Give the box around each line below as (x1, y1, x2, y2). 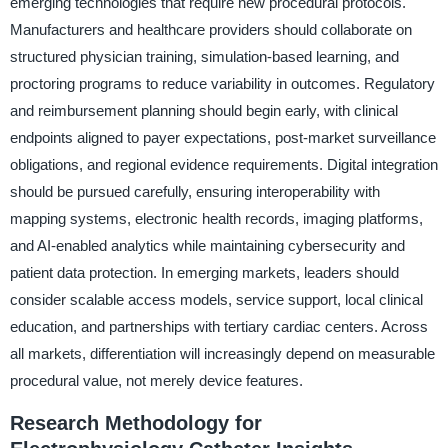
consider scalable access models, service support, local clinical (9, 290, 423, 308)
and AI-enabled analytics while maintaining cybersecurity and (9, 236, 405, 254)
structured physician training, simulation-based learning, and (9, 47, 399, 65)
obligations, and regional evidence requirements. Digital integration (9, 155, 438, 173)
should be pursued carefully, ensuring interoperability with (9, 182, 380, 200)
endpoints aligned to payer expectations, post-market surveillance (9, 128, 436, 146)
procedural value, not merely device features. (9, 371, 303, 389)
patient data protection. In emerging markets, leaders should (9, 263, 399, 281)
